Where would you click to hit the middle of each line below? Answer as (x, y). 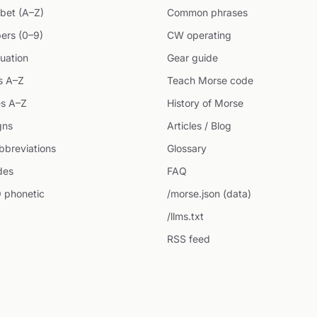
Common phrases (207, 12)
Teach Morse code (210, 80)
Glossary (187, 148)
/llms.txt (185, 216)
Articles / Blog (199, 126)
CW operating (199, 35)
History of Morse (205, 103)
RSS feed (189, 239)
